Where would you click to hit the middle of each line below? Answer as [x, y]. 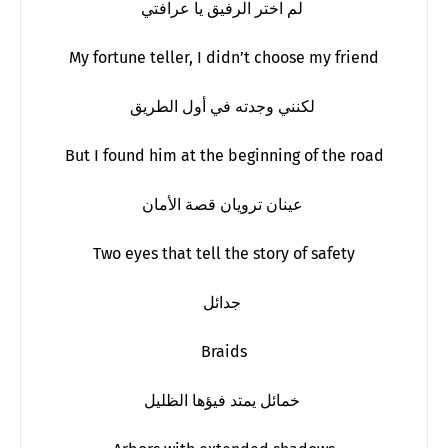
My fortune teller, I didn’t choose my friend [224, 57]
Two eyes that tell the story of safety [224, 253]
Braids [224, 351]
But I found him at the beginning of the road [224, 155]
